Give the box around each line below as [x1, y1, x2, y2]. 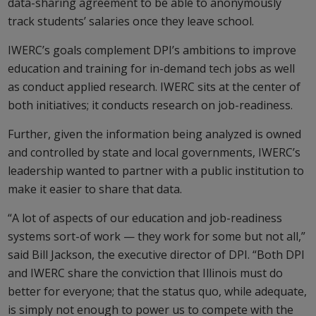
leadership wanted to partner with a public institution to [7, 162, 304, 178]
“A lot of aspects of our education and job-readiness [7, 209, 282, 226]
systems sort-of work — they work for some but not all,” [7, 228, 305, 244]
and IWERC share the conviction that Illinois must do [7, 265, 283, 281]
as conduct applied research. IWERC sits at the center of [7, 78, 300, 95]
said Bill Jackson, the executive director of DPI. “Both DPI [7, 246, 305, 262]
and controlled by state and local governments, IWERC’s [7, 144, 300, 160]
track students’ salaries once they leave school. [7, 13, 254, 29]
